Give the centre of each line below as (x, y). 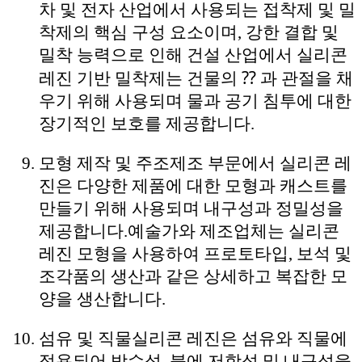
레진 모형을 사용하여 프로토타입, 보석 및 (195, 253)
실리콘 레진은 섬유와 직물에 (240, 338)
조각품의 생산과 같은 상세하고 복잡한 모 (193, 276)
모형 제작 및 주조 (104, 163)
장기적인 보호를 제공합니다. (147, 123)
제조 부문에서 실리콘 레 (261, 163)
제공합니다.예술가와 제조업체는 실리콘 (189, 231)
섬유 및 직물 (85, 338)
